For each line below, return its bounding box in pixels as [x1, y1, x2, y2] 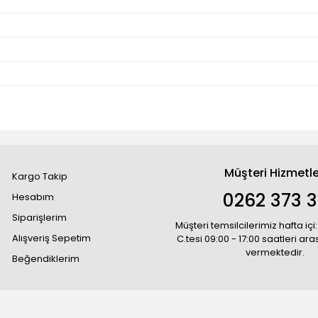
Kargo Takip [12, 170, 68, 183]
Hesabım [12, 190, 55, 204]
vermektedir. [246, 246, 305, 259]
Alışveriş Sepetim [12, 231, 92, 245]
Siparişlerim [12, 211, 67, 224]
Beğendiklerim [12, 252, 80, 265]
